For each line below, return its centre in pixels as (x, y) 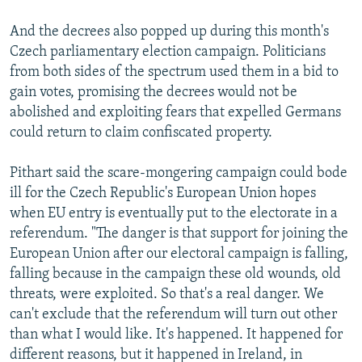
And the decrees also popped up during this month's (169, 32)
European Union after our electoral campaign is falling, (179, 254)
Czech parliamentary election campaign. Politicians (168, 52)
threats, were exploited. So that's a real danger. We (167, 294)
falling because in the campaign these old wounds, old (175, 274)
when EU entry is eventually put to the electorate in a (174, 213)
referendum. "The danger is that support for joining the (179, 234)
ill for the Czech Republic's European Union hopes (163, 193)
